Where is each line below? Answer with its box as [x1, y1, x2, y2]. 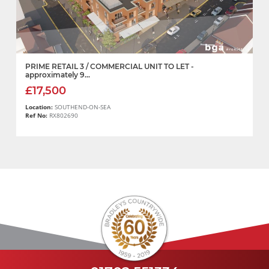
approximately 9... [25, 70, 90, 79]
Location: [25, 103, 55, 112]
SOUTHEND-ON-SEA [55, 103, 110, 112]
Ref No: [25, 112, 47, 120]
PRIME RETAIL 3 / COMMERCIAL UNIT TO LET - [25, 61, 194, 71]
